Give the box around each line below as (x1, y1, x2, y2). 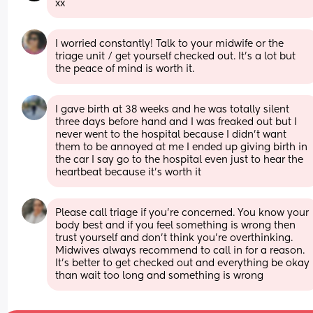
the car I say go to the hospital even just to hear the (55, 154, 304, 165)
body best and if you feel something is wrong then (55, 220, 296, 231)
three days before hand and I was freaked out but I (55, 117, 298, 127)
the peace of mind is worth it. (55, 64, 195, 74)
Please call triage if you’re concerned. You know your (55, 208, 310, 218)
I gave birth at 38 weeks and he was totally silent (55, 104, 290, 115)
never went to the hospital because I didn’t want (55, 129, 287, 140)
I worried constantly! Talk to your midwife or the (55, 38, 284, 49)
